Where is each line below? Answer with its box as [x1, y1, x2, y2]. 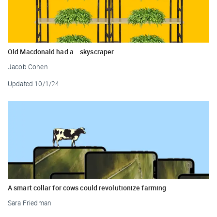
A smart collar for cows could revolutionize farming [8, 183, 167, 192]
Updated [8, 79, 33, 88]
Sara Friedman [8, 198, 51, 207]
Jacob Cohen [8, 62, 48, 71]
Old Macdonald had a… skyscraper [8, 46, 114, 56]
